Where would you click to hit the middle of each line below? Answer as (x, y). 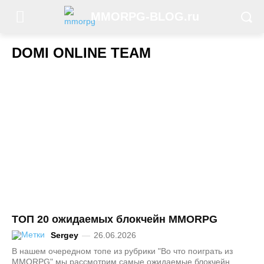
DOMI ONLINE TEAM (81, 53)
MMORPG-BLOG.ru (145, 16)
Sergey (65, 235)
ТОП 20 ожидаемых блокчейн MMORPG (115, 219)
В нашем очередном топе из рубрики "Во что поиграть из (122, 251)
